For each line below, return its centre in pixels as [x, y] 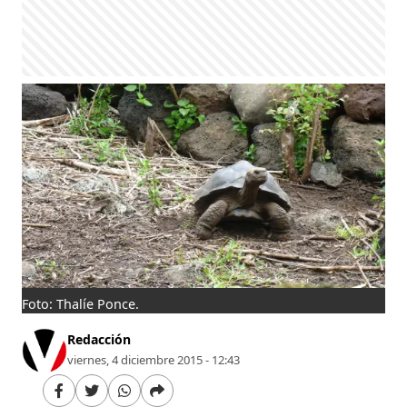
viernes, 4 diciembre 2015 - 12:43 [154, 359]
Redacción [99, 339]
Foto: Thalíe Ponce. [81, 303]
